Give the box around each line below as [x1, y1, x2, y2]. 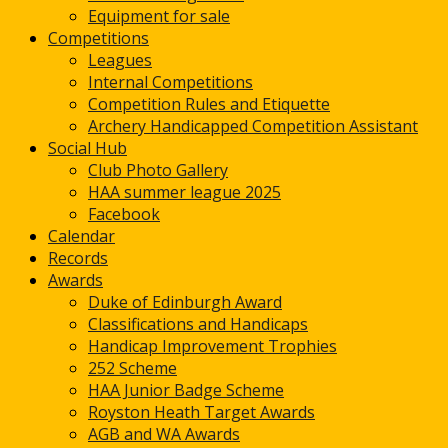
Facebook [88, 203, 160, 225]
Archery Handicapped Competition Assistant [88, 115, 418, 137]
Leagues [88, 49, 152, 71]
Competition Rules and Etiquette [88, 93, 330, 115]
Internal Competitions [88, 71, 253, 93]
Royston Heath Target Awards [88, 401, 315, 423]
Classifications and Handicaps [88, 313, 308, 335]
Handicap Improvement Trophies [88, 335, 337, 357]
